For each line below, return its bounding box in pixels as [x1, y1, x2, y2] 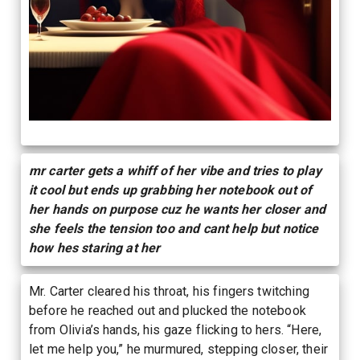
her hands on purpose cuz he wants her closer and [29, 202, 326, 217]
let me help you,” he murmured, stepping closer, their [29, 342, 328, 357]
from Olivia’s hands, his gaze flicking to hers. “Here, [29, 322, 322, 337]
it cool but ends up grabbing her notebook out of [29, 182, 313, 198]
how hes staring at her [29, 240, 161, 256]
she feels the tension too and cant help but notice [29, 221, 319, 236]
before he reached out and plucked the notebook [29, 303, 306, 318]
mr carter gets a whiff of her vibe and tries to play [29, 163, 321, 178]
